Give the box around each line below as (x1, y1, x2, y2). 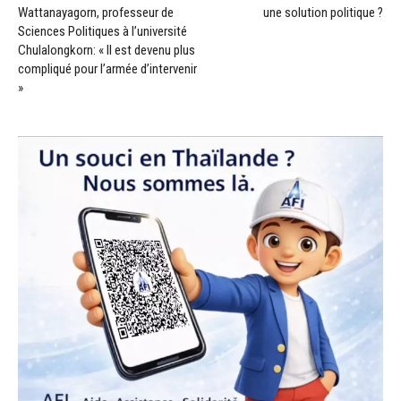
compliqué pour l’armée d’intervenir (18, 60, 197, 77)
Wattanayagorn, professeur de (18, 4, 174, 21)
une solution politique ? (263, 4, 383, 21)
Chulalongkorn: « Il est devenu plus (18, 41, 195, 58)
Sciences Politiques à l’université (18, 22, 187, 39)
